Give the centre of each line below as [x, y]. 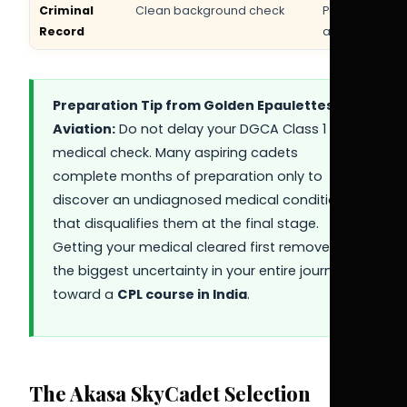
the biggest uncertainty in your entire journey [200, 270]
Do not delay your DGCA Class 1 [220, 129]
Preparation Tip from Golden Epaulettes [193, 105]
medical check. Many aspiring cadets [175, 152]
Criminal [66, 11]
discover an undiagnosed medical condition [199, 199]
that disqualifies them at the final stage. [185, 223]
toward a [84, 294]
